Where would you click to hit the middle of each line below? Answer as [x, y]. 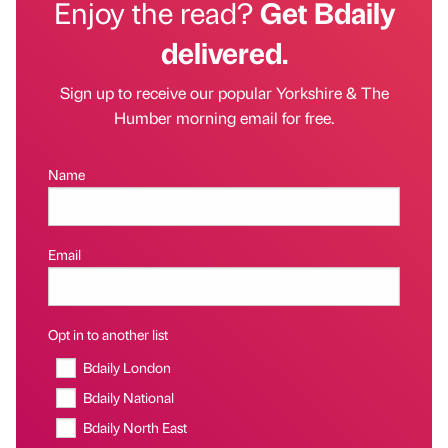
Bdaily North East [135, 427]
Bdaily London [127, 367]
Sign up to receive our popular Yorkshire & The [224, 93]
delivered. [224, 52]
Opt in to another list [108, 334]
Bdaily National [129, 397]
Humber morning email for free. [224, 118]
